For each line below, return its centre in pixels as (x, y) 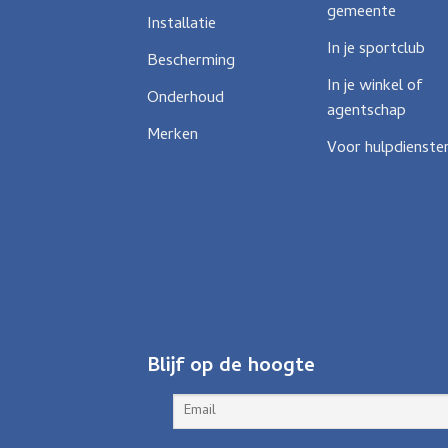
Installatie (181, 24)
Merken (172, 135)
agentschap (366, 111)
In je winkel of (375, 86)
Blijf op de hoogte (231, 368)
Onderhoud (185, 98)
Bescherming (191, 61)
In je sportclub (376, 49)
